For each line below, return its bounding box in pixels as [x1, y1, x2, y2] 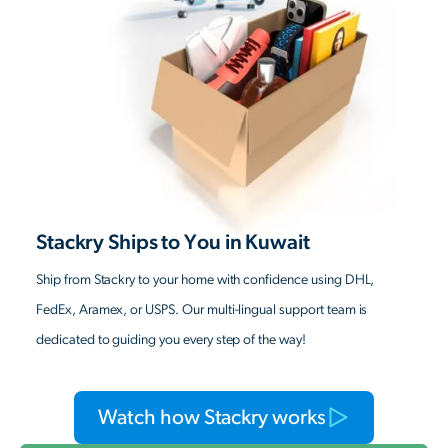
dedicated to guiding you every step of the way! [36, 333, 306, 348]
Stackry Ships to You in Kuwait [36, 232, 310, 254]
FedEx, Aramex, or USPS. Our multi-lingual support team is [36, 303, 368, 318]
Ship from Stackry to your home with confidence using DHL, [36, 273, 375, 288]
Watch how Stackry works [97, 407, 326, 429]
